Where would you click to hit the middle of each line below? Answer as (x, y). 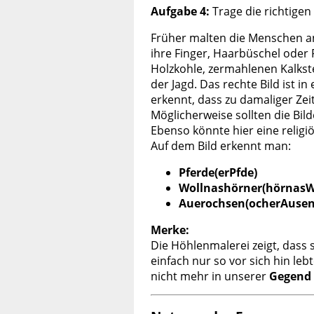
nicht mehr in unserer (210, 277)
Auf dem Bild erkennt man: (221, 146)
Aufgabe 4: (180, 12)
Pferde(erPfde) (218, 173)
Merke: (170, 230)
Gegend (290, 277)
